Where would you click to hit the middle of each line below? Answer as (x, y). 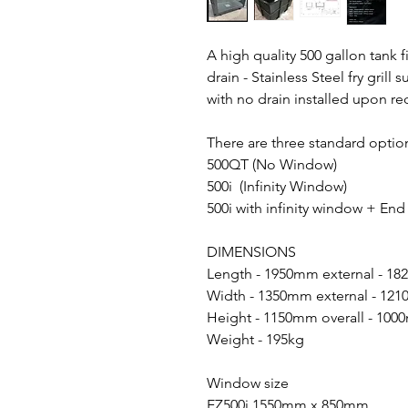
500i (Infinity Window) (277, 186)
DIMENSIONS (251, 251)
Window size (248, 382)
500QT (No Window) (272, 164)
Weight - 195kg (255, 339)
